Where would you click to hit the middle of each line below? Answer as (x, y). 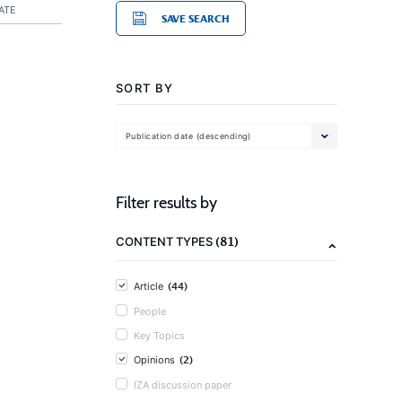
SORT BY (145, 88)
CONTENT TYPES (166, 241)
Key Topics (159, 336)
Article (149, 286)
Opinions (154, 360)
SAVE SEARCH (195, 18)
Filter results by (166, 203)
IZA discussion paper (183, 385)
